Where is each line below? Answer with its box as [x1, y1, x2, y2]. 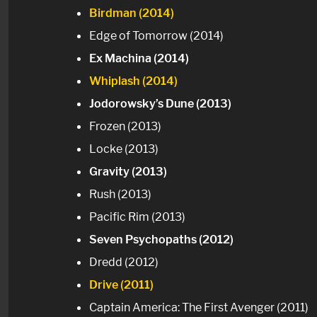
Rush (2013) [89, 187, 151, 202]
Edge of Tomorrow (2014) [89, 28, 224, 42]
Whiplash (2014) [89, 73, 178, 88]
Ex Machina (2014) [89, 50, 189, 65]
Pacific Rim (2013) [89, 209, 185, 224]
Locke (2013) [89, 142, 158, 156]
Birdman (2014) [89, 5, 174, 20]
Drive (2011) [89, 277, 154, 292]
